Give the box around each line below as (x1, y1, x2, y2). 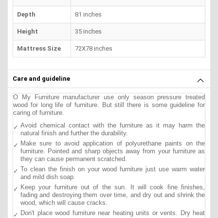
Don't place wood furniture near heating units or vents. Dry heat (20, 209, 205, 217)
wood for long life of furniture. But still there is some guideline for (13, 101, 205, 109)
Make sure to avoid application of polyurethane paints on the (20, 139, 205, 147)
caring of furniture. (13, 109, 64, 116)
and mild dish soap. (20, 173, 75, 181)
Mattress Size (17, 44, 61, 52)
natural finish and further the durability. (20, 129, 128, 137)
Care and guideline (13, 74, 70, 82)
